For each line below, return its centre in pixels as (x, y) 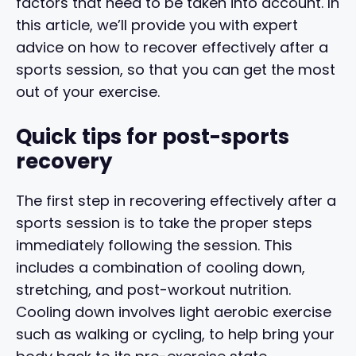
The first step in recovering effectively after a (176, 200)
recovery (64, 161)
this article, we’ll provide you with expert (157, 25)
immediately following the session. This (154, 245)
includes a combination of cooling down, (161, 267)
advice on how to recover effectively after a (172, 47)
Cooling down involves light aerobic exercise (174, 311)
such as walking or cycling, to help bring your (175, 334)
